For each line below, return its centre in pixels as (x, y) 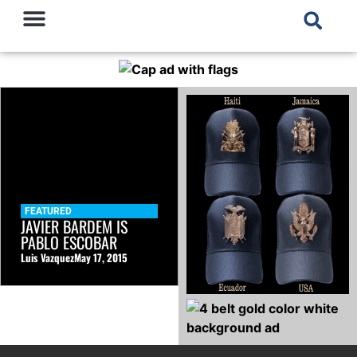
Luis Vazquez (47, 258)
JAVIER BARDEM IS (74, 227)
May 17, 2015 (101, 258)
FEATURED (48, 212)
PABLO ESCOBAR (69, 243)
